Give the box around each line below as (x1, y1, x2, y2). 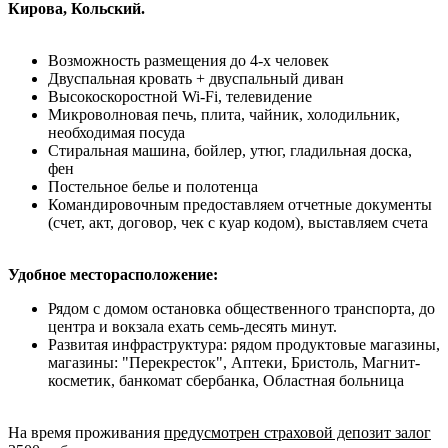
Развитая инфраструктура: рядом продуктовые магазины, (48, 335, 440, 353)
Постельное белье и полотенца (48, 177, 258, 195)
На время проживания (8, 423, 164, 441)
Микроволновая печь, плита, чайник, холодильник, (48, 105, 400, 123)
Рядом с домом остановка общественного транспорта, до (48, 299, 435, 317)
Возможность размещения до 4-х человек (48, 51, 329, 69)
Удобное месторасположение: (8, 265, 218, 283)
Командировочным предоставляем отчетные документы (48, 195, 432, 213)
